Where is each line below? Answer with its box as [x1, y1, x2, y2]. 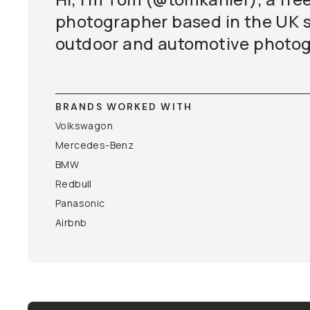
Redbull [55, 177, 92, 190]
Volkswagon [55, 119, 113, 132]
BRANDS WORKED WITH [55, 100, 192, 113]
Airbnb [55, 216, 87, 229]
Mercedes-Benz [55, 138, 134, 152]
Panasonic [55, 197, 105, 210]
